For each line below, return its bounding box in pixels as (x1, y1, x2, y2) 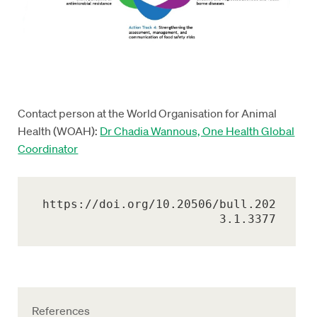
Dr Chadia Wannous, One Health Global (100, 123, 295, 139)
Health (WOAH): (18, 123, 100, 139)
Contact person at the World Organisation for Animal (18, 105, 277, 121)
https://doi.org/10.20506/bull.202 (42, 197, 276, 212)
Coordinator (18, 141, 79, 156)
